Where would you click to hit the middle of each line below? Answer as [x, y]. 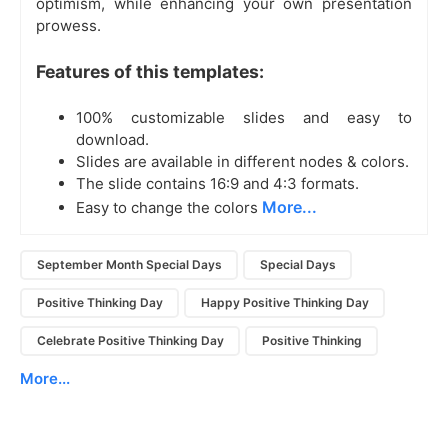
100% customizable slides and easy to [244, 117]
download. [112, 139]
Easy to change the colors [169, 207]
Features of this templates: [150, 71]
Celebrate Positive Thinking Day [130, 341]
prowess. [68, 25]
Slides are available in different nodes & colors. [242, 161]
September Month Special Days [129, 265]
